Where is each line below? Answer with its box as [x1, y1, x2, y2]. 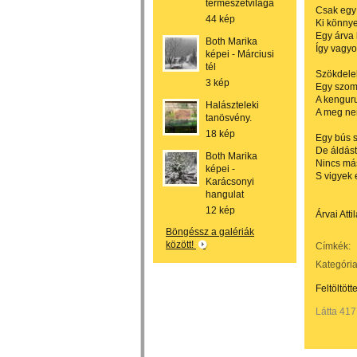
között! [166, 239, 196, 250]
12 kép [206, 205, 235, 216]
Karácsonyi [206, 176, 254, 187]
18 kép [206, 128, 235, 139]
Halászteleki [206, 100, 259, 111]
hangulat [206, 189, 244, 200]
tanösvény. [206, 112, 252, 124]
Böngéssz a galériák [166, 226, 254, 237]
